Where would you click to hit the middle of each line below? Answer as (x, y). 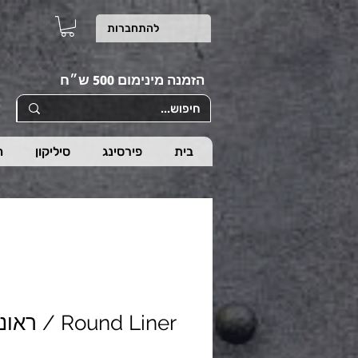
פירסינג (122, 152)
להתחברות (133, 28)
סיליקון (53, 152)
